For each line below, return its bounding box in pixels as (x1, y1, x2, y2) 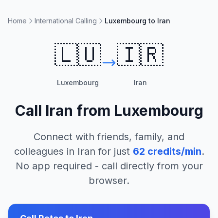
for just (95, 145, 130, 157)
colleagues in (14, 145, 77, 157)
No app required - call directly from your (15, 160, 203, 172)
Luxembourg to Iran (105, 17, 170, 25)
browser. (89, 175, 129, 186)
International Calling (35, 17, 97, 25)
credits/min (145, 145, 201, 157)
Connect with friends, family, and (34, 131, 184, 143)
